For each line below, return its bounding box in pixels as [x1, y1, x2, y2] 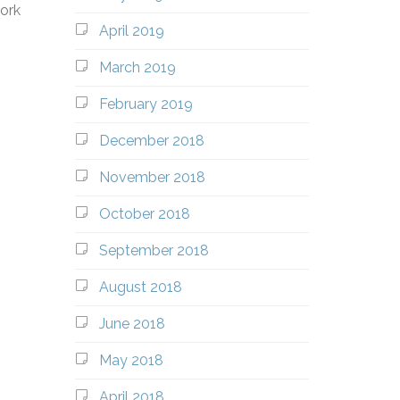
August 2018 [98, 279, 182, 296]
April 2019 [98, 22, 164, 39]
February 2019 [98, 96, 193, 112]
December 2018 [98, 132, 204, 149]
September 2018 [98, 242, 209, 259]
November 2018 [98, 169, 205, 186]
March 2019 [98, 59, 176, 76]
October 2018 [98, 205, 190, 222]
